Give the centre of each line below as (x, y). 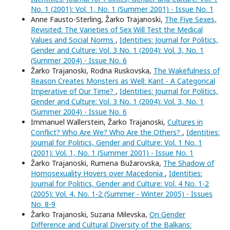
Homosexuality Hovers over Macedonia (98, 173)
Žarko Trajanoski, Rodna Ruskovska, (92, 70)
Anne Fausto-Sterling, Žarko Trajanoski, (98, 19)
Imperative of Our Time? (73, 91)
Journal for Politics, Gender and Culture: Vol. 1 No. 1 (117, 142)
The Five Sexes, (191, 19)
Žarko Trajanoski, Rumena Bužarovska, (97, 163)
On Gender (167, 214)
